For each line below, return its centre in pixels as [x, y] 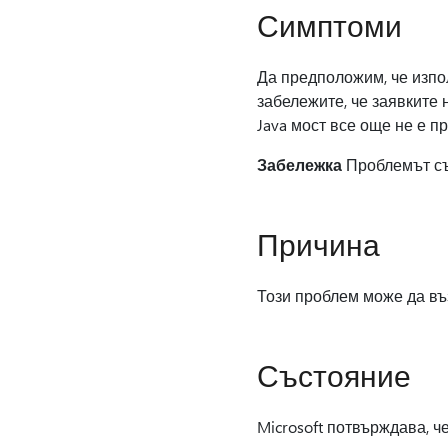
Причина [318, 244]
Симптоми [329, 25]
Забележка [299, 164]
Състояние [333, 375]
